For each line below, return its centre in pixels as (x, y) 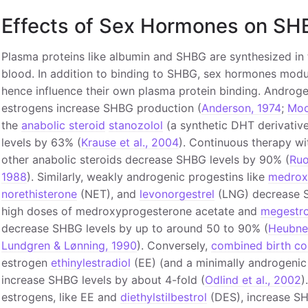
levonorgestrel (177, 194)
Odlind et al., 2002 (253, 280)
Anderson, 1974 (241, 108)
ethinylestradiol (90, 263)
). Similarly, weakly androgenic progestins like (147, 177)
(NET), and (108, 194)
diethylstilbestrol (163, 297)
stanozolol (135, 125)
